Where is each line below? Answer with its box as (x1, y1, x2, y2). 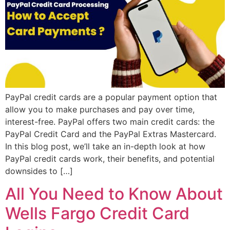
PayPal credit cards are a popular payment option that (5, 92, 217, 103)
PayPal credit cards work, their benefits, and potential (5, 154, 215, 164)
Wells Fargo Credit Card (5, 203, 189, 224)
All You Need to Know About (5, 184, 223, 204)
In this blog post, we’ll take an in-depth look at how (5, 141, 205, 152)
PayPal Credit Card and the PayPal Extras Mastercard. (5, 129, 216, 140)
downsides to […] (5, 166, 73, 177)
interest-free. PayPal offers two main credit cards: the (5, 117, 215, 127)
